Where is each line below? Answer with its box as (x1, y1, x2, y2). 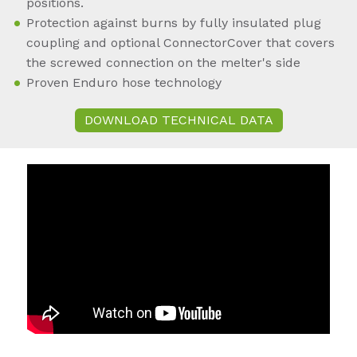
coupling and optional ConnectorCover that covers (26, 35, 335, 51)
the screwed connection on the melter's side (26, 55, 300, 71)
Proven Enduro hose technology (26, 75, 222, 91)
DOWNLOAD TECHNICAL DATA (84, 112, 273, 128)
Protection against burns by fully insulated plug (26, 15, 321, 31)
